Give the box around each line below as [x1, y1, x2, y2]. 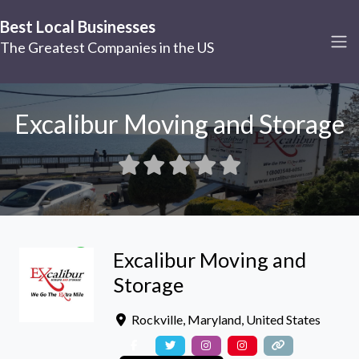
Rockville [131, 312, 183, 327]
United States [245, 312, 321, 327]
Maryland [187, 312, 241, 327]
